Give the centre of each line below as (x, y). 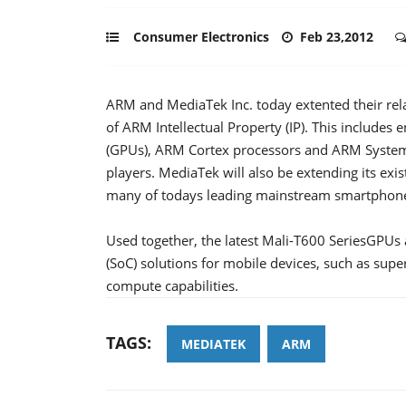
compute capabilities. (172, 285)
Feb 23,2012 (338, 36)
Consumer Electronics (201, 36)
